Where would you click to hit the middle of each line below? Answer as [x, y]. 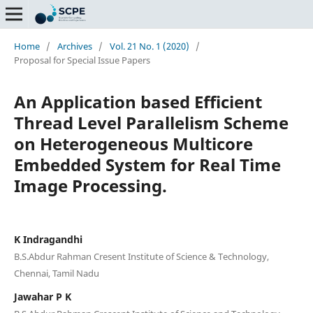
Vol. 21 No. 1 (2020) [149, 46]
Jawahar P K [42, 296]
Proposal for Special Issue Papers [82, 60]
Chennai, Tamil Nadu [56, 273]
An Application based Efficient [138, 101]
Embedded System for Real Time [147, 164]
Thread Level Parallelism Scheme [151, 122]
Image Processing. [90, 185]
